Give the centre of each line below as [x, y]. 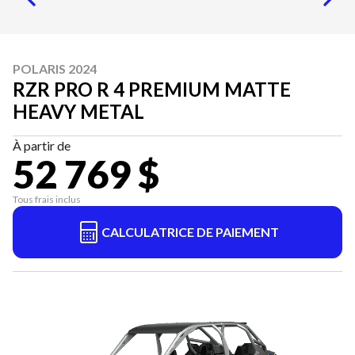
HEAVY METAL [78, 111]
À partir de [42, 145]
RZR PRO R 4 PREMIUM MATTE [152, 89]
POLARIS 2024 [55, 69]
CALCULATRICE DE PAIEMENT [190, 232]
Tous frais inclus [47, 199]
